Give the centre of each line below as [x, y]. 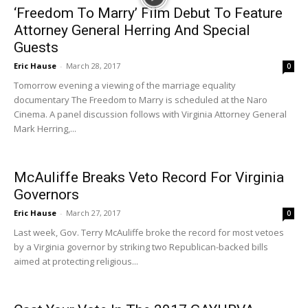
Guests [36, 47]
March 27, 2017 [93, 213]
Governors [46, 195]
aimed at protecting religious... [76, 261]
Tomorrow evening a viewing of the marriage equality [125, 85]
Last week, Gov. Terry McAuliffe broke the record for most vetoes [149, 232]
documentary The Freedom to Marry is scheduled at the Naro [141, 100]
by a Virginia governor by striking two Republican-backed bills [141, 247]
